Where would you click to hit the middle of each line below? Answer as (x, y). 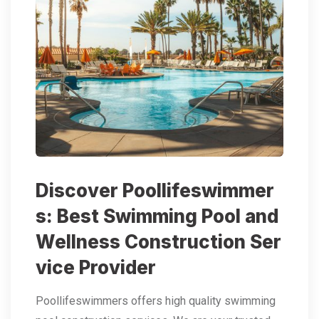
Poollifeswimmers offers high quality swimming (156, 301)
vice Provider (96, 267)
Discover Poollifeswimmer (155, 190)
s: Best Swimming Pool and (157, 216)
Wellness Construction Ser (158, 242)
